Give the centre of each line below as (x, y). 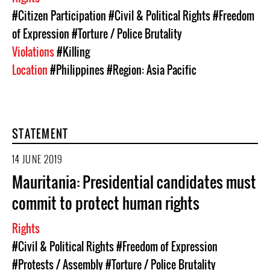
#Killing (73, 52)
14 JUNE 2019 (38, 159)
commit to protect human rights (106, 203)
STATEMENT (40, 134)
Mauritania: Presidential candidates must (134, 182)
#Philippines (77, 70)
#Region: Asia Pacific (152, 70)
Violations (34, 52)
